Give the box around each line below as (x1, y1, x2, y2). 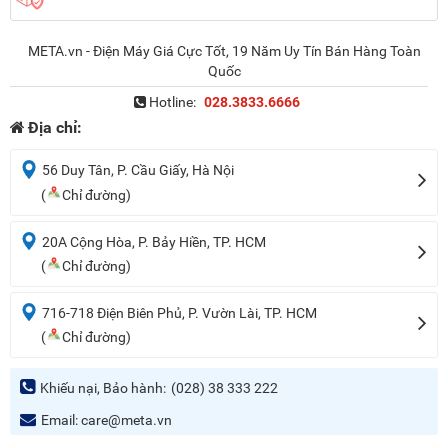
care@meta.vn (81, 412, 172, 429)
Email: (41, 412, 78, 429)
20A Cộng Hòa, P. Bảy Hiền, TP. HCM (42, 233, 266, 250)
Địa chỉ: (28, 118, 82, 138)
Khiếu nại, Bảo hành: (40, 380, 166, 397)
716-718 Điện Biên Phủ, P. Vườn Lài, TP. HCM (42, 305, 317, 322)
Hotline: (145, 94, 196, 111)
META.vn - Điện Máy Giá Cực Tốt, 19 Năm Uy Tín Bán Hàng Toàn (27, 43, 421, 60)
